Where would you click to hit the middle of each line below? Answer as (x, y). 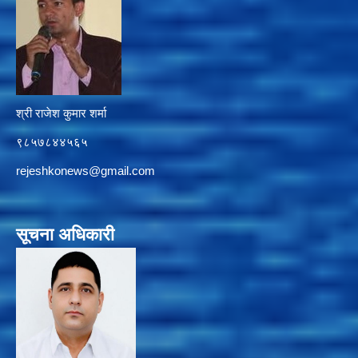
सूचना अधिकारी (65, 234)
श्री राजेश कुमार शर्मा (63, 113)
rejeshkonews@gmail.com (86, 170)
